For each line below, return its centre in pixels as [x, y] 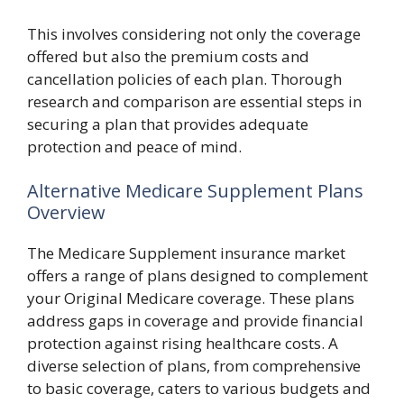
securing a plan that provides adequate [168, 124]
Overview [66, 212]
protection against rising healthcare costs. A [183, 343]
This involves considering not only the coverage [194, 33]
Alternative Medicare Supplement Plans [195, 191]
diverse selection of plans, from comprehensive [194, 366]
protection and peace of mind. [134, 146]
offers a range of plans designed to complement [197, 275]
